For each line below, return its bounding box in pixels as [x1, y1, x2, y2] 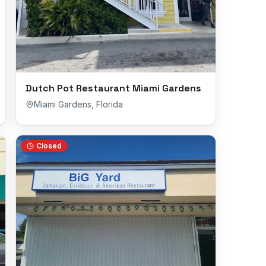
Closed [36, 141, 62, 150]
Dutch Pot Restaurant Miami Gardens [26, 82, 201, 94]
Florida [96, 99, 123, 109]
